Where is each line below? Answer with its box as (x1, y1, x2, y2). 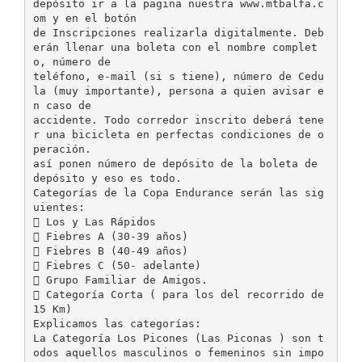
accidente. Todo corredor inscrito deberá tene (32, 113, 324, 126)
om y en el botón (32, 11, 137, 24)
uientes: (32, 200, 85, 213)
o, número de (32, 55, 111, 68)
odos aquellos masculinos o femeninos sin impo (32, 346, 324, 359)
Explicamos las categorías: (32, 317, 201, 330)
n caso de (32, 99, 91, 112)
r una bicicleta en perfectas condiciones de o (32, 128, 324, 141)
